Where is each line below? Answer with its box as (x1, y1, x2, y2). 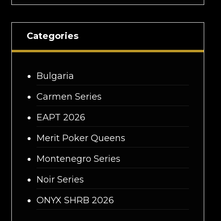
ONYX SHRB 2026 (36, 195, 114, 206)
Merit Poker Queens (36, 133, 125, 144)
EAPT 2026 (36, 112, 85, 123)
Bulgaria (36, 71, 74, 81)
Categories (26, 31, 78, 41)
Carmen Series (36, 91, 102, 102)
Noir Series (36, 174, 84, 185)
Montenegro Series (36, 153, 120, 164)
